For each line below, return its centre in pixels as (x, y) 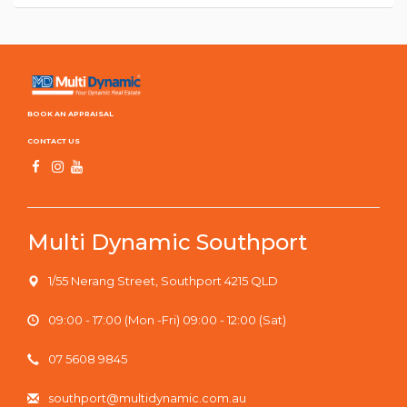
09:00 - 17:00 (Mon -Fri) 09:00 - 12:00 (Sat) (167, 319)
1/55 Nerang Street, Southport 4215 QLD (163, 280)
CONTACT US (54, 140)
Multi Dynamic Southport (167, 242)
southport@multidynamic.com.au (147, 397)
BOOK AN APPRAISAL (70, 114)
